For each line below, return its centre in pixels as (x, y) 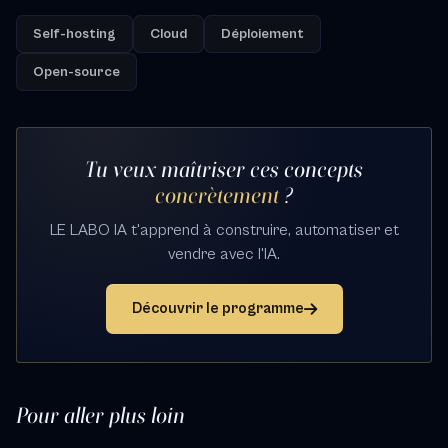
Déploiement (262, 34)
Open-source (76, 72)
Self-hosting (74, 34)
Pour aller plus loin (100, 415)
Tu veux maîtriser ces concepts (224, 169)
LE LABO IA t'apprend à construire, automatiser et (224, 230)
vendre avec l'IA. (224, 254)
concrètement (217, 195)
